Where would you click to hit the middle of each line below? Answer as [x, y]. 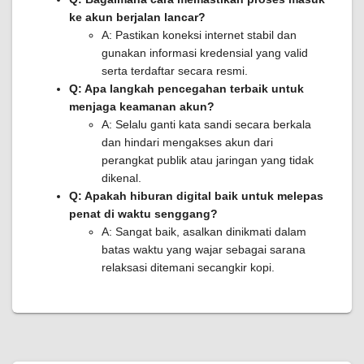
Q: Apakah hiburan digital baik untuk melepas [196, 196]
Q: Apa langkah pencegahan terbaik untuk [186, 89]
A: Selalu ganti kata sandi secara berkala [206, 124]
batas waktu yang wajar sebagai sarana [204, 249]
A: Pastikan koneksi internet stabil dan [199, 35]
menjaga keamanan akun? [142, 106]
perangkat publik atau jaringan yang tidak [208, 160]
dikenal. [121, 178]
